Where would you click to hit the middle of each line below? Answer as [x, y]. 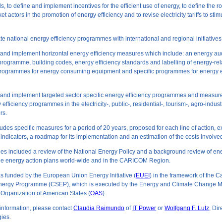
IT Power [144, 208]
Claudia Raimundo [99, 208]
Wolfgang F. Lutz [187, 208]
